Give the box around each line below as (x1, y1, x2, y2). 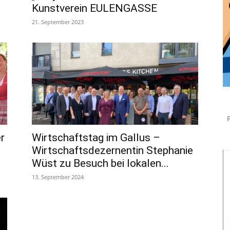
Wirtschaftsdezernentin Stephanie (32, 144, 193, 157)
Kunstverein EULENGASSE (32, 2, 157, 14)
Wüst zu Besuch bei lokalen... (32, 157, 169, 169)
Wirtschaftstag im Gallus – (32, 131, 160, 144)
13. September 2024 (32, 172, 84, 181)
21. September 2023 (32, 17, 84, 26)
